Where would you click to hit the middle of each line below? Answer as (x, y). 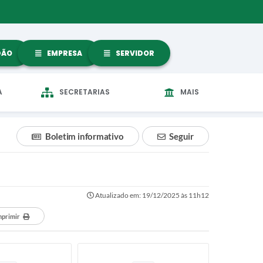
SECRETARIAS (85, 92)
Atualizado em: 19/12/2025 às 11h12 (151, 195)
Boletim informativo (84, 136)
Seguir (181, 136)
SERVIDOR (134, 53)
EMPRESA (64, 53)
